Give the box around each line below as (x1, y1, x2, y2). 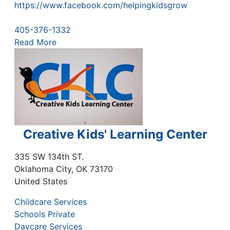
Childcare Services (14, 196, 87, 207)
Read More (14, 37, 56, 48)
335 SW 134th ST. (14, 151, 84, 162)
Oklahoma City (14, 163, 71, 174)
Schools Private (14, 208, 75, 219)
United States (14, 176, 67, 186)
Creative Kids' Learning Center (23, 127, 207, 142)
